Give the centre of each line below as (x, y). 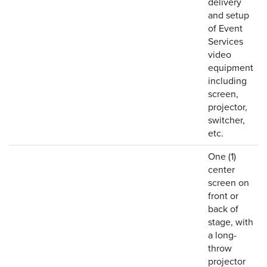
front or (223, 196)
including (227, 81)
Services (226, 42)
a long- (222, 235)
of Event (225, 29)
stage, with (231, 222)
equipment (231, 68)
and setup (229, 15)
